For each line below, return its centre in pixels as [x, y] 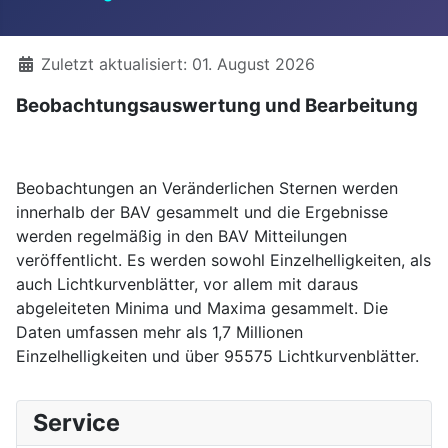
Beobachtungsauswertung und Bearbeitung [217, 105]
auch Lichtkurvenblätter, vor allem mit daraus [187, 283]
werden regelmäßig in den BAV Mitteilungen [181, 235]
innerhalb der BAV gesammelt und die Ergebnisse [202, 211]
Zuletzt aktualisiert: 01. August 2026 [178, 63]
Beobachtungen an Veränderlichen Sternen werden [207, 187]
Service [76, 422]
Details [42, 62]
